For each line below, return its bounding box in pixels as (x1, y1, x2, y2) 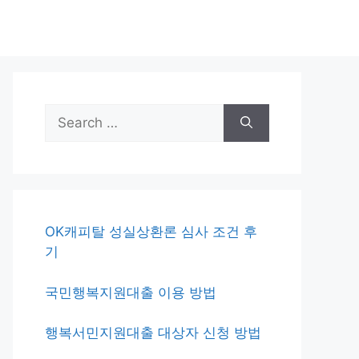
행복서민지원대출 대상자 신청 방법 (45, 325, 261, 341)
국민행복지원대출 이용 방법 (45, 284, 216, 301)
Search (44, 105, 89, 121)
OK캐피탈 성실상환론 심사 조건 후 (45, 224, 257, 240)
